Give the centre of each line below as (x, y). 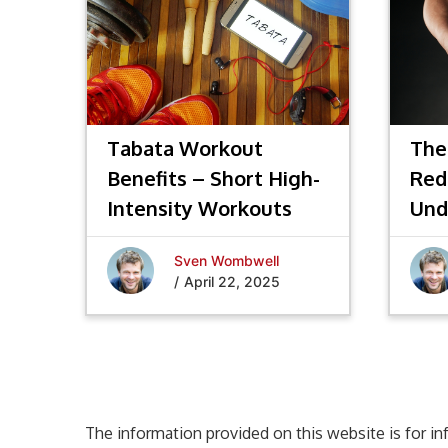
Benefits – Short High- (213, 178)
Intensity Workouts (199, 208)
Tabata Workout (185, 148)
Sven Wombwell (226, 260)
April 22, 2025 (232, 281)
